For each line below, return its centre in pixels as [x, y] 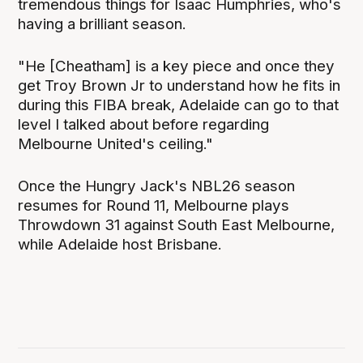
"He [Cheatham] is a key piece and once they [177, 66]
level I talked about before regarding [144, 125]
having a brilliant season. [102, 24]
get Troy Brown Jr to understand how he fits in [179, 86]
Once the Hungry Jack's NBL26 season [157, 186]
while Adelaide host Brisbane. [120, 245]
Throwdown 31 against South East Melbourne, [177, 225]
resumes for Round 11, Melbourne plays [154, 206]
